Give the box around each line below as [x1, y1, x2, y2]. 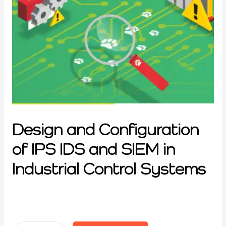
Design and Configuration [12, 120, 199, 139]
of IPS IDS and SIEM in [12, 139, 175, 158]
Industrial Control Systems [12, 159, 206, 178]
